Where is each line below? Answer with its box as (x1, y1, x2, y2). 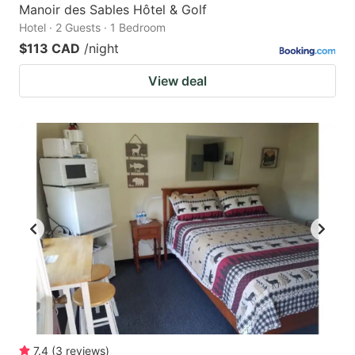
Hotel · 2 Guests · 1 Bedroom (19, 21, 166, 35)
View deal (148, 73, 207, 90)
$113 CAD (19, 40, 80, 57)
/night (84, 40, 119, 57)
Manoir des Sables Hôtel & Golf (19, 2, 207, 18)
